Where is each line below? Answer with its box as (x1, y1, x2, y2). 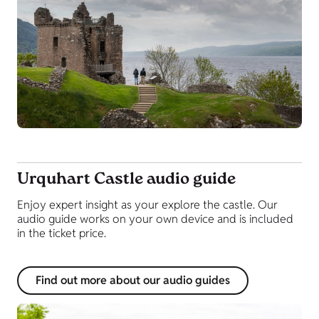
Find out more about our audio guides (36, 273, 230, 288)
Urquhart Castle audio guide (17, 168, 236, 193)
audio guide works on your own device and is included (17, 211, 293, 227)
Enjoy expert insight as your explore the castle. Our (17, 197, 278, 213)
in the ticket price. (17, 226, 106, 241)
